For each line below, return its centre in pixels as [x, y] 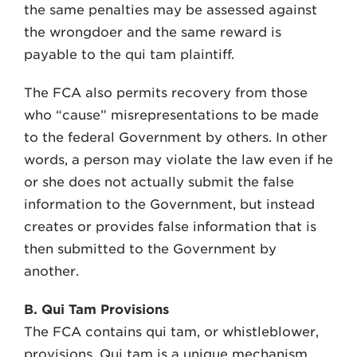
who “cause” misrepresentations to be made [171, 115]
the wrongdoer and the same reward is [153, 32]
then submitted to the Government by [150, 249]
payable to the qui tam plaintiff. [129, 55]
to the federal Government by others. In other [176, 137]
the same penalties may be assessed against [171, 10]
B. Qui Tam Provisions [96, 310]
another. [51, 271]
